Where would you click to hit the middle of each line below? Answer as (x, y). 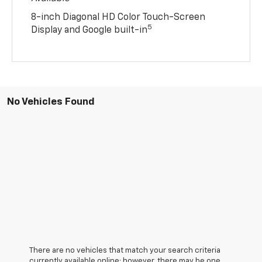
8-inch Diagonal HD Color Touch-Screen (118, 17)
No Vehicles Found (51, 102)
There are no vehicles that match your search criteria (125, 250)
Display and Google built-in (89, 30)
